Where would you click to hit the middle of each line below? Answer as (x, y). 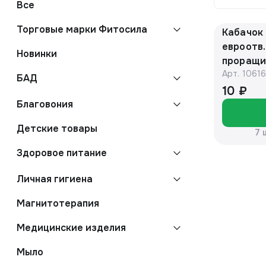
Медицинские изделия (71, 228)
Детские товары (57, 129)
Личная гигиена (55, 179)
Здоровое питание (62, 153)
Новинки (37, 54)
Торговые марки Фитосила (82, 29)
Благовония (45, 104)
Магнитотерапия (58, 203)
